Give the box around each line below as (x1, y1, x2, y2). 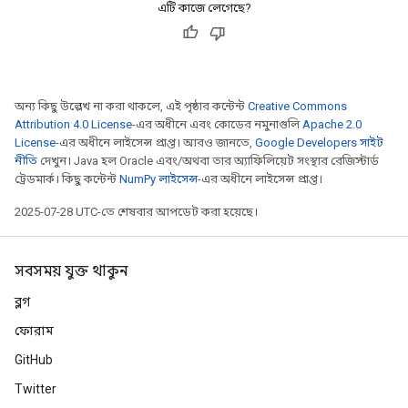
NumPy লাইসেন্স (119, 172, 198, 186)
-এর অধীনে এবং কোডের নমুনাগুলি (132, 117, 302, 131)
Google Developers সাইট (255, 136, 383, 149)
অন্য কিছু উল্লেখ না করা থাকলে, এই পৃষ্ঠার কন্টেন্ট (15, 99, 248, 113)
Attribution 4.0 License (15, 117, 132, 131)
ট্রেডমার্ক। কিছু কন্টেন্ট (15, 172, 119, 186)
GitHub (15, 352, 53, 367)
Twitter (15, 382, 56, 396)
